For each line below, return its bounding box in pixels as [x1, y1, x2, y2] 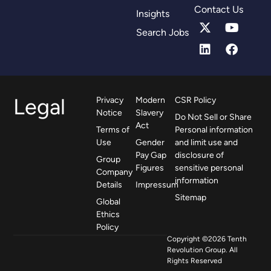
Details [96, 180, 122, 189]
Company [96, 167, 132, 177]
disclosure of [175, 150, 224, 160]
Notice [96, 108, 122, 117]
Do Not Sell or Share [175, 112, 252, 122]
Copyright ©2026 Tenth [166, 235, 247, 243]
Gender [135, 137, 165, 147]
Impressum [135, 180, 178, 189]
